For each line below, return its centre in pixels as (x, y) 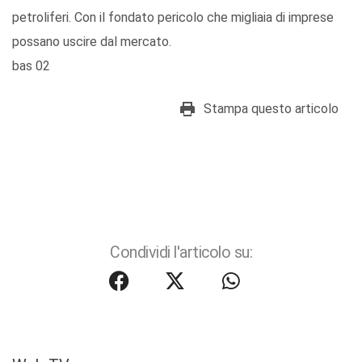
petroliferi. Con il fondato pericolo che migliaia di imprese (173, 18)
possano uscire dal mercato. (92, 42)
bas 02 (31, 66)
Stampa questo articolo (271, 109)
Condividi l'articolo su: (181, 253)
